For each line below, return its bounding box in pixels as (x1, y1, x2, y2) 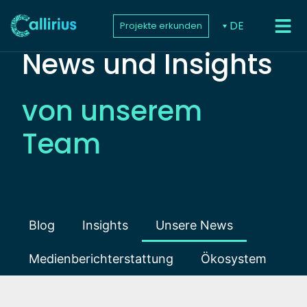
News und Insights (22, 45, 273, 84)
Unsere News (156, 218, 234, 232)
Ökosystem (201, 251, 267, 266)
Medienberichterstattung (29, 251, 174, 266)
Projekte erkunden (120, 19, 203, 32)
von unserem (22, 92, 203, 130)
